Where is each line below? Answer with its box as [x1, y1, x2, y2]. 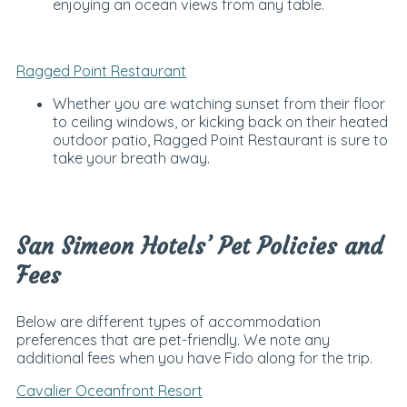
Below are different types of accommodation [15, 313, 321, 331]
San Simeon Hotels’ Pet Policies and [15, 231, 382, 261]
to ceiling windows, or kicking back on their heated [52, 112, 388, 131]
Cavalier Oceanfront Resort [15, 382, 203, 401]
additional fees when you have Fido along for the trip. [15, 349, 372, 367]
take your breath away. [52, 148, 210, 167]
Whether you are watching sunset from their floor [52, 94, 385, 113]
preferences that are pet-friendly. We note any [15, 331, 330, 349]
